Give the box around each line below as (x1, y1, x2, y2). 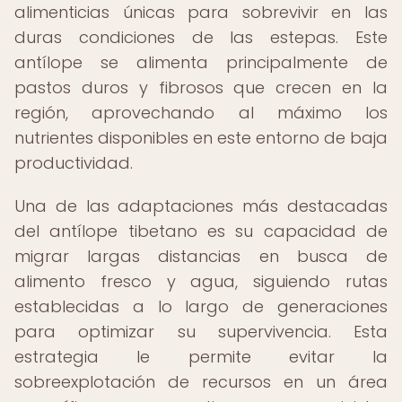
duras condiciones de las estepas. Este (14, 26, 388, 48)
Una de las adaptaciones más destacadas (14, 195, 388, 217)
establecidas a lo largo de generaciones (14, 295, 388, 318)
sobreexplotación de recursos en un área (14, 371, 388, 393)
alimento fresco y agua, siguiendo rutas (14, 270, 388, 293)
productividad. (14, 152, 133, 174)
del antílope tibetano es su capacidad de (14, 220, 388, 242)
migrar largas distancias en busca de (14, 245, 388, 267)
